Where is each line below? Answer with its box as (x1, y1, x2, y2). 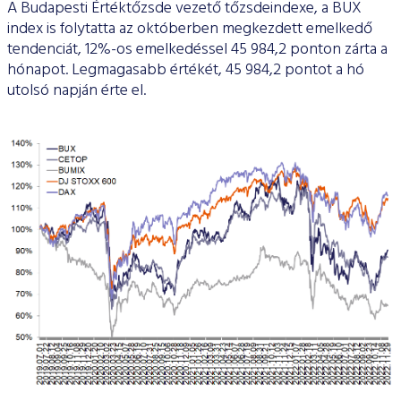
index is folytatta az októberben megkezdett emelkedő (7, 16, 372, 43)
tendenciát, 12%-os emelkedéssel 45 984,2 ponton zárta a (7, 37, 388, 64)
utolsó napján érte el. (7, 78, 146, 105)
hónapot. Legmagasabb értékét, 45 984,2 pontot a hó (7, 57, 364, 84)
